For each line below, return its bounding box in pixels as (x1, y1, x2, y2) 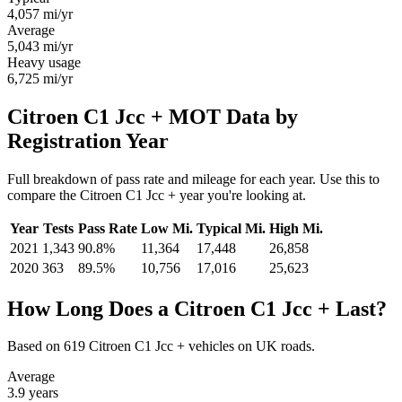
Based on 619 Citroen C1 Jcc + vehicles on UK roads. (7, 338, 315, 354)
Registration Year (7, 128, 169, 153)
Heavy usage (7, 54, 81, 70)
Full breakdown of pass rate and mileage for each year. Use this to (7, 170, 380, 187)
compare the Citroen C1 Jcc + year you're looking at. (7, 187, 306, 203)
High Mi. (269, 220, 323, 236)
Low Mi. (141, 220, 193, 236)
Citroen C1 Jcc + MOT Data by (7, 104, 298, 128)
